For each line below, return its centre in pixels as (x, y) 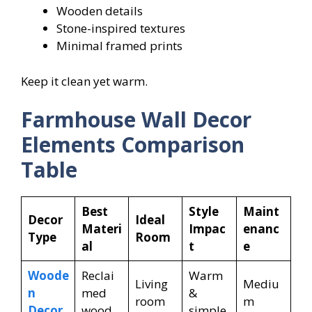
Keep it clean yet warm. (84, 81)
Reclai (97, 276)
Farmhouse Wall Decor (136, 120)
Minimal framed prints (119, 46)
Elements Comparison (133, 145)
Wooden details (100, 11)
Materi (101, 229)
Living (151, 284)
